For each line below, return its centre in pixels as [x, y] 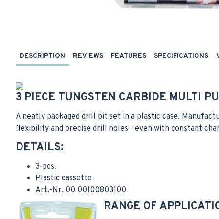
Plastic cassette [64, 178]
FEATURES [129, 56]
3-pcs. [46, 167]
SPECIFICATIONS [181, 56]
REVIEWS [88, 56]
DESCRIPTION [42, 56]
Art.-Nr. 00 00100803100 [81, 190]
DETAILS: [40, 147]
